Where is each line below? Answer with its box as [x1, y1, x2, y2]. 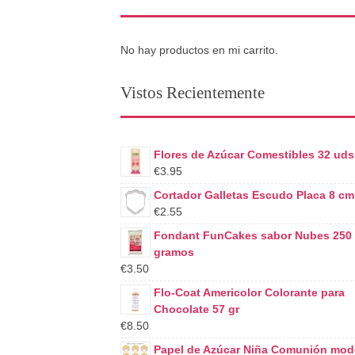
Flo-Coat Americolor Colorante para [154, 285, 345, 299]
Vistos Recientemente [120, 83, 265, 103]
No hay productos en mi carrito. [120, 44, 278, 57]
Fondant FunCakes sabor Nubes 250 [154, 228, 352, 242]
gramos [154, 245, 194, 258]
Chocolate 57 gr [154, 302, 239, 315]
